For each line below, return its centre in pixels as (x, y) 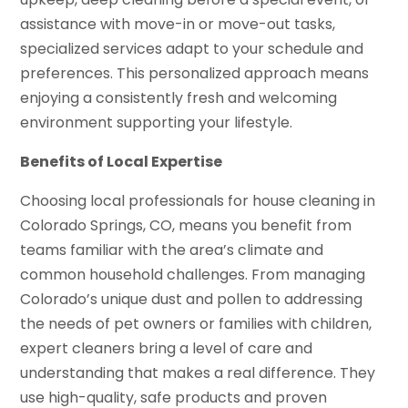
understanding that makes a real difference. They (198, 372)
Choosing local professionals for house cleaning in (198, 200)
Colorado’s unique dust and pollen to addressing (192, 299)
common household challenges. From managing (193, 274)
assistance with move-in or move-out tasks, (178, 24)
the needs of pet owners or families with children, (196, 323)
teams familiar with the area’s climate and (172, 250)
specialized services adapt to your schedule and (192, 48)
